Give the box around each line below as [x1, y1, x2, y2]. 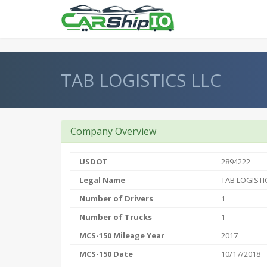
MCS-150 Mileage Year [79, 230, 164, 241]
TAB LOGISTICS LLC [61, 68, 221, 92]
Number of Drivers [79, 193, 153, 204]
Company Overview [70, 125, 156, 138]
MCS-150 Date [79, 249, 133, 259]
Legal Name [79, 175, 125, 185]
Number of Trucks [79, 212, 152, 222]
